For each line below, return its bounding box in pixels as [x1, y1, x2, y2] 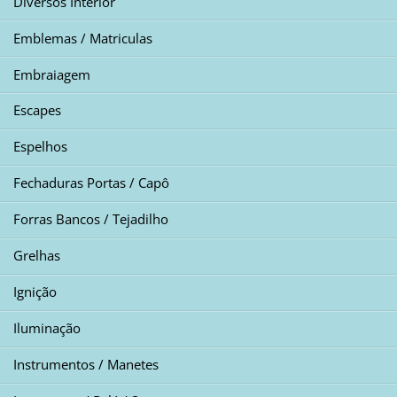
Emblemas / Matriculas [12, 28, 152, 47]
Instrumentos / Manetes [12, 355, 159, 374]
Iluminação [12, 319, 81, 338]
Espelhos [12, 137, 67, 156]
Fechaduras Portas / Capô [12, 174, 169, 192]
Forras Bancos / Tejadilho [12, 210, 168, 229]
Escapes [12, 101, 61, 120]
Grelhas [12, 246, 60, 265]
